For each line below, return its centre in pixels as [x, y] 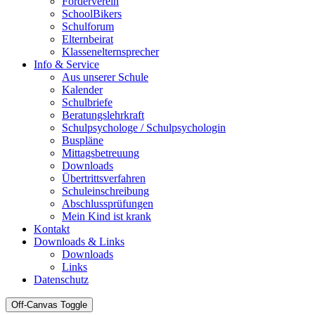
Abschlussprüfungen [108, 204]
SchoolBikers [92, 14]
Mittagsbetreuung [101, 153]
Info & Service [66, 64]
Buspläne [83, 140]
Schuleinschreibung [105, 191]
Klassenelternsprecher [110, 52]
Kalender [82, 90]
